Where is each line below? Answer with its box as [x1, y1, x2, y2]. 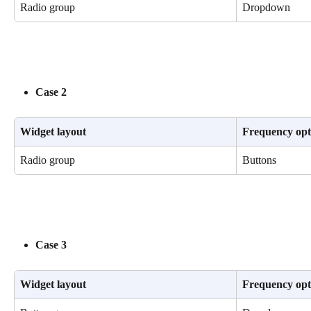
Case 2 [35, 85, 67, 98]
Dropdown [242, 1, 290, 14]
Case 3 [35, 238, 67, 251]
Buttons [242, 154, 276, 167]
